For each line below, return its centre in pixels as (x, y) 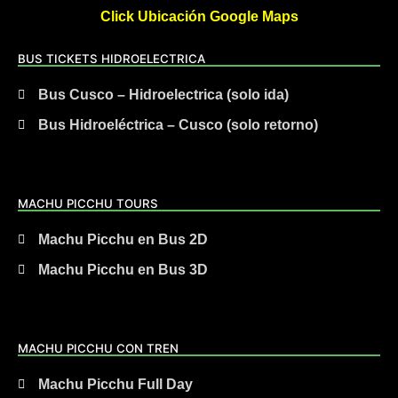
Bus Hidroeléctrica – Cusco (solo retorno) (178, 125)
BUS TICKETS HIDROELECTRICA (111, 59)
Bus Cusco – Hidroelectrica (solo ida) (163, 95)
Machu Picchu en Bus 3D (123, 270)
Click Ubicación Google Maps (199, 16)
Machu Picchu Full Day (115, 384)
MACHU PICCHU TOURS (88, 203)
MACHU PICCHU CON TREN (98, 348)
